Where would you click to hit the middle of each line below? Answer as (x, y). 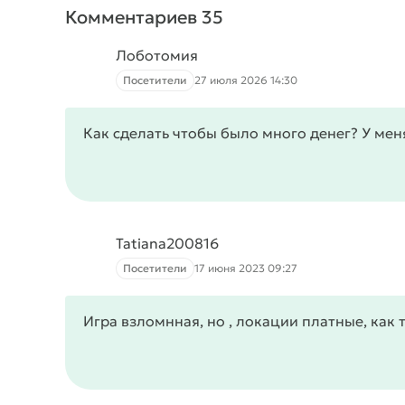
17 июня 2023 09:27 (246, 268)
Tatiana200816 (167, 243)
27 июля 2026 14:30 (246, 80)
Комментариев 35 (144, 17)
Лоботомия (157, 55)
